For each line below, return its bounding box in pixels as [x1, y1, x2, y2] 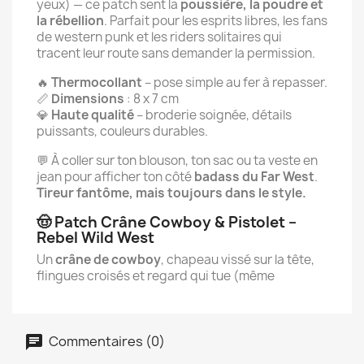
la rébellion [37, 12, 104, 29]
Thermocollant [51, 74, 142, 91]
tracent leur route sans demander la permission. [37, 45, 315, 62]
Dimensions [51, 90, 124, 107]
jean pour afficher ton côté [37, 168, 194, 185]
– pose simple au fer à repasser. [142, 74, 327, 91]
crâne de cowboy [55, 251, 161, 268]
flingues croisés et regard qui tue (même [37, 267, 275, 284]
